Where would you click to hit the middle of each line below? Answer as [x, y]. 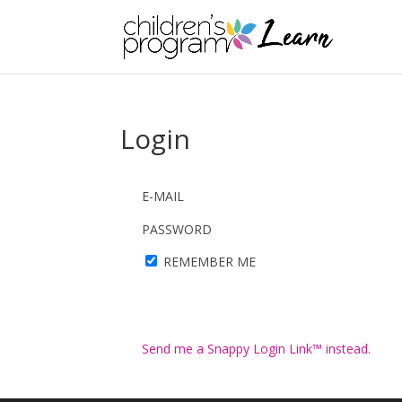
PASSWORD [177, 229]
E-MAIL [163, 196]
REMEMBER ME [210, 262]
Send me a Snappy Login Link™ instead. [257, 349]
